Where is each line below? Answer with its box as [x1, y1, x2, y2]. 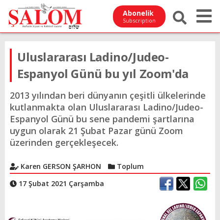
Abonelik [123, 8, 154, 18]
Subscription [123, 16, 156, 24]
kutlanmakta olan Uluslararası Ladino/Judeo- [10, 101, 203, 113]
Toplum [114, 162, 144, 171]
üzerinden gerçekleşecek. [10, 137, 118, 148]
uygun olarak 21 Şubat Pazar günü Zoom [10, 125, 183, 137]
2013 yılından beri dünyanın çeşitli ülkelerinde [10, 89, 206, 101]
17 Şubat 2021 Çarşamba [17, 179, 104, 188]
